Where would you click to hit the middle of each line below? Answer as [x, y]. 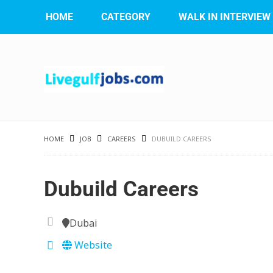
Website [92, 245]
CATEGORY [126, 17]
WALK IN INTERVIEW [225, 17]
